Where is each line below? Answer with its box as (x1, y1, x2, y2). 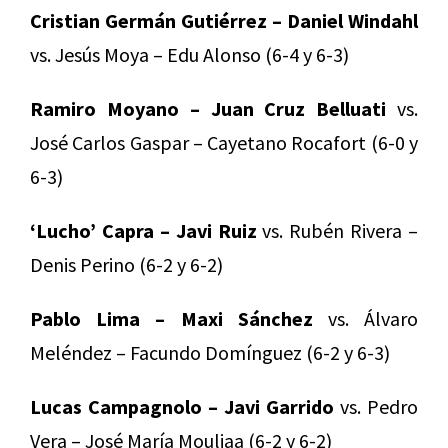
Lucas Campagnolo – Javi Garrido (30, 393, 334, 419)
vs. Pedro (334, 393, 418, 419)
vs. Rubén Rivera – (256, 217, 418, 243)
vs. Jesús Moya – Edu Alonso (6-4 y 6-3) (30, 41, 349, 67)
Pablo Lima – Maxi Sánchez (30, 305, 313, 331)
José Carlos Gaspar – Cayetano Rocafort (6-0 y (30, 129, 418, 155)
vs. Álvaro (312, 305, 419, 331)
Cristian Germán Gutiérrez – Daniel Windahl (30, 7, 418, 33)
